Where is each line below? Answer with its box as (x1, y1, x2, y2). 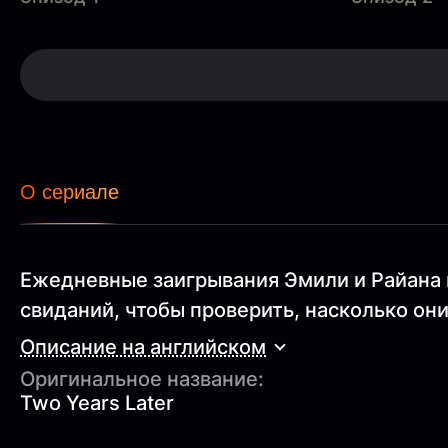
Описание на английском (20, 334, 266, 359)
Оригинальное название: (20, 366, 264, 391)
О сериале (20, 180, 119, 203)
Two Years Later (20, 390, 174, 415)
